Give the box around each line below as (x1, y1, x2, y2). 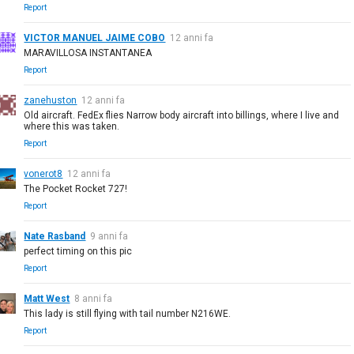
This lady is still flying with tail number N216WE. (24, 307, 232, 319)
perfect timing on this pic (24, 245, 133, 257)
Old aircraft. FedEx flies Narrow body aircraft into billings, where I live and (24, 109, 340, 121)
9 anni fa (90, 230, 129, 242)
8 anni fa (74, 292, 113, 304)
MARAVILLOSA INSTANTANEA (24, 47, 153, 58)
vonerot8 (24, 168, 63, 179)
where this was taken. (24, 120, 120, 132)
